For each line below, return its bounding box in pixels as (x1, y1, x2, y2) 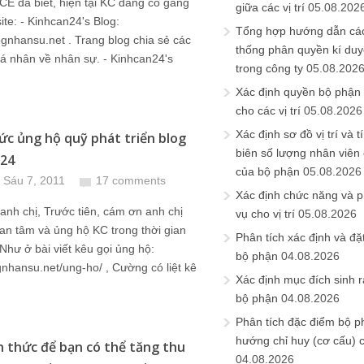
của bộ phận (236, 165, 300, 178)
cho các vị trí (236, 104, 301, 117)
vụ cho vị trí (236, 207, 295, 220)
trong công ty (236, 62, 303, 75)
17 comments (96, 174, 166, 187)
